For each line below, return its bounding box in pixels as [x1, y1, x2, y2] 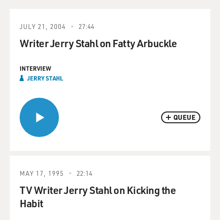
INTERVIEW [20, 64, 51, 72]
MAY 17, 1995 [20, 169, 64, 177]
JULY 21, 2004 [20, 22, 66, 30]
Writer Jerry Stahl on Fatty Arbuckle [20, 36, 177, 50]
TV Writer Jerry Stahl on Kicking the [20, 183, 176, 196]
